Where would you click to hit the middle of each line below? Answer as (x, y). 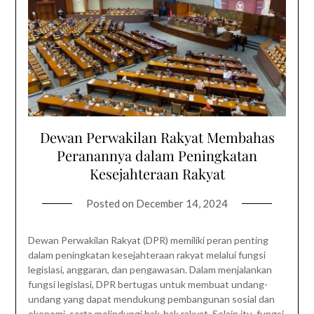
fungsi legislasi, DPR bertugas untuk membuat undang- (148, 284)
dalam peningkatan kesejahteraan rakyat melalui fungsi (146, 254)
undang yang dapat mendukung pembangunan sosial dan (151, 299)
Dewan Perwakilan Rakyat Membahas (157, 137)
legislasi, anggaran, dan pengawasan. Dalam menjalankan (150, 269)
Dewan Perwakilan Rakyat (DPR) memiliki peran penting (148, 240)
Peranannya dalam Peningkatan (157, 155)
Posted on (111, 203)
